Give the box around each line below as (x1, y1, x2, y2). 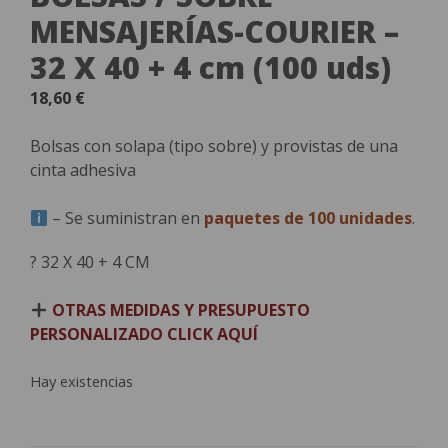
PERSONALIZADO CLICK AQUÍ (30, 323, 262, 345)
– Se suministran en (48, 207, 205, 229)
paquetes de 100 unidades (204, 207, 413, 229)
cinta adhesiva (30, 159, 136, 181)
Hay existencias (30, 371, 133, 391)
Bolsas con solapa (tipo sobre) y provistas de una (30, 135, 398, 157)
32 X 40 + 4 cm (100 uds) (30, 47, 391, 88)
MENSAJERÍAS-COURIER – (30, 11, 399, 52)
